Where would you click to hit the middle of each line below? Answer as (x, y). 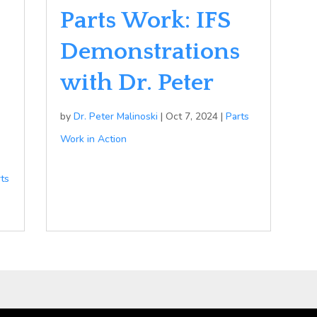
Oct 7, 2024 (192, 116)
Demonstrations (150, 51)
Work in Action (94, 139)
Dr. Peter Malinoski (116, 116)
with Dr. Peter (137, 82)
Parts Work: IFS (146, 20)
